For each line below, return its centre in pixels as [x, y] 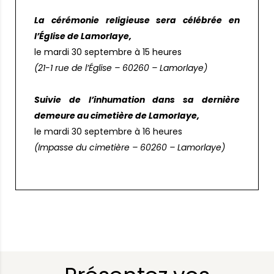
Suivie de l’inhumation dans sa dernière [137, 100]
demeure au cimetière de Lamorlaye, [117, 116]
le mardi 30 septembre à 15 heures [108, 52]
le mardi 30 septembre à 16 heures [108, 131]
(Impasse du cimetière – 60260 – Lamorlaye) [130, 147]
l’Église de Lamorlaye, [83, 36]
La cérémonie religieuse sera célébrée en [137, 20]
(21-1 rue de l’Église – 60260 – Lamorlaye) [121, 68]
